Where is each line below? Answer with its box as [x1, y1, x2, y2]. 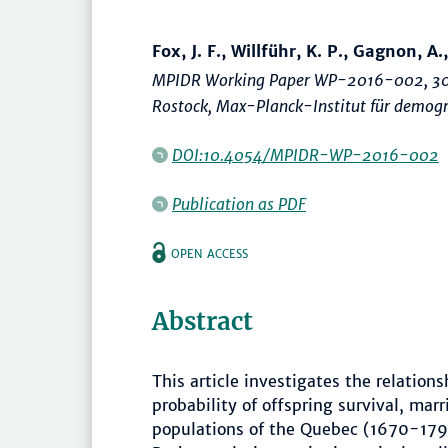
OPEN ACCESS [171, 247, 248, 262]
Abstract [152, 306, 253, 338]
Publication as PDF [172, 194, 306, 215]
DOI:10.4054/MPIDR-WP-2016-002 [172, 145, 439, 166]
